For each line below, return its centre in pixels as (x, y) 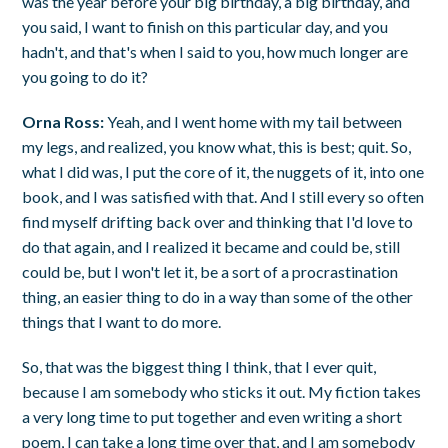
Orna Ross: (63, 121)
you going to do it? (85, 76)
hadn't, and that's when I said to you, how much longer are (215, 51)
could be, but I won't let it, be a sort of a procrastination (210, 271)
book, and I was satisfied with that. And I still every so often (223, 196)
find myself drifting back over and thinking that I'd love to (218, 221)
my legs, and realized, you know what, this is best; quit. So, (217, 146)
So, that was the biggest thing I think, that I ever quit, (199, 366)
